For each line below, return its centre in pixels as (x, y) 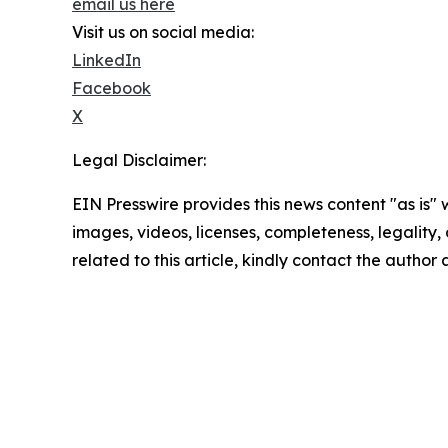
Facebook (111, 88)
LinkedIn (106, 60)
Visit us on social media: (163, 32)
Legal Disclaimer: (139, 160)
